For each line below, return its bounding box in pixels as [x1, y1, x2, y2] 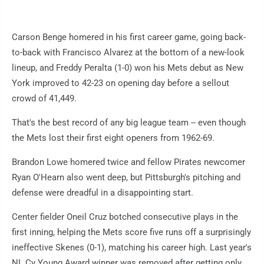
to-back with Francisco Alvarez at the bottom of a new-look [12, 47, 245, 58]
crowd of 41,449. [12, 93, 77, 104]
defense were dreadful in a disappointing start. [12, 187, 193, 199]
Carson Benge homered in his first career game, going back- [12, 32, 246, 43]
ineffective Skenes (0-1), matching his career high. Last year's [12, 242, 252, 253]
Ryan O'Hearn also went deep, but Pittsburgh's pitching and [12, 172, 240, 183]
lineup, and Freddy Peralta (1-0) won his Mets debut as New [12, 62, 243, 74]
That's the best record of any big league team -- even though [12, 117, 246, 128]
